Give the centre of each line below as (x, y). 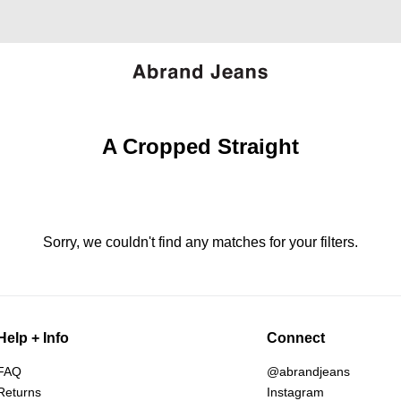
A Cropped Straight (200, 146)
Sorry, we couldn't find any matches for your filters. (200, 242)
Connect (296, 337)
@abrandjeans (309, 371)
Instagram (296, 392)
